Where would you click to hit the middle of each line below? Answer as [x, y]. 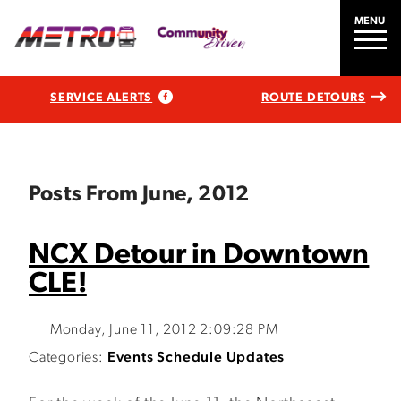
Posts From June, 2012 [139, 195]
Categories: [66, 358]
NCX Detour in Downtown [199, 256]
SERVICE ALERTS [102, 98]
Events [130, 358]
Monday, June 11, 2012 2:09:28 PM [164, 330]
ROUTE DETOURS [313, 98]
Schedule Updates [221, 358]
